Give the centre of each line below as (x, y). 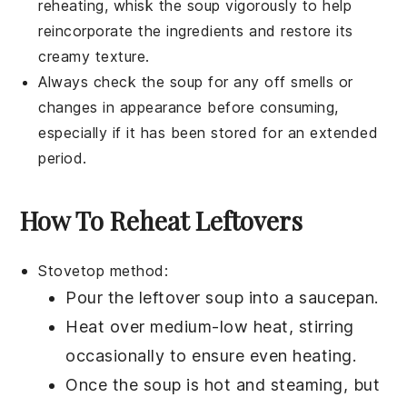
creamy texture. (94, 57)
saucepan (337, 298)
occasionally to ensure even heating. (211, 356)
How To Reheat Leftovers (162, 221)
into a (272, 298)
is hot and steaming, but (281, 385)
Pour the (102, 298)
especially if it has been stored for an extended (208, 133)
